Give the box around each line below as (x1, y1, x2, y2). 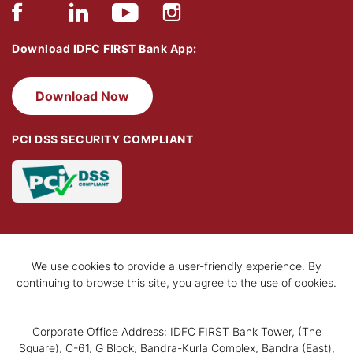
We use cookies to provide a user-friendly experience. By (32, 259, 321, 273)
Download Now (35, 88, 129, 105)
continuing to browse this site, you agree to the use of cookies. (17, 276, 336, 290)
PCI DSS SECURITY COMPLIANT (12, 132, 193, 147)
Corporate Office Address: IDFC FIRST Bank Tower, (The (32, 325, 321, 339)
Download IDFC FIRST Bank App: (12, 42, 197, 56)
